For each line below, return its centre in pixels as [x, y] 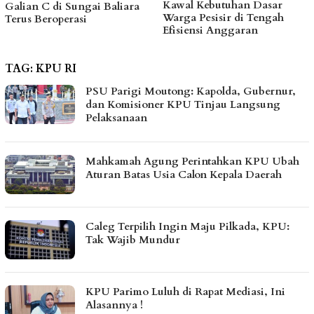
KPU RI [56, 69]
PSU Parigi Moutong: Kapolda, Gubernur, [191, 91]
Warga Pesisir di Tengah [66, 18]
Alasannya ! [114, 305]
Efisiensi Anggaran [53, 30]
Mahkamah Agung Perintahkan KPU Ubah [192, 162]
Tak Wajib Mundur [133, 240]
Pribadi [181, 30]
